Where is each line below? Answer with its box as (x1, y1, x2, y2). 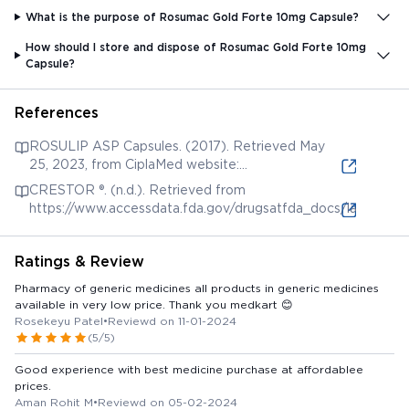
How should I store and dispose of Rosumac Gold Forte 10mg (26, 39, 367, 54)
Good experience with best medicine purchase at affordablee (15, 362, 363, 376)
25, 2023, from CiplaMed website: (29, 156, 239, 172)
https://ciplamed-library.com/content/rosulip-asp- (29, 174, 336, 190)
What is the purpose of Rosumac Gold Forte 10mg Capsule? (26, 9, 360, 24)
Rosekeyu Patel (15, 313, 103, 328)
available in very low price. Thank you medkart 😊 (15, 297, 293, 311)
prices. (15, 378, 51, 393)
